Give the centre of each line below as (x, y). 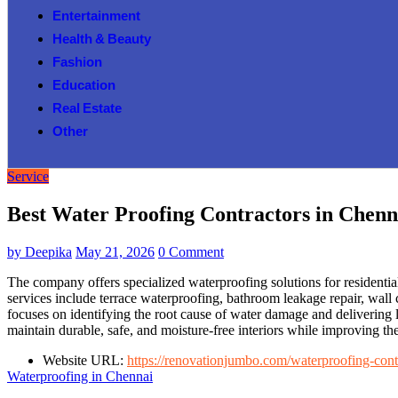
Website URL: (83, 360)
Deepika (48, 251)
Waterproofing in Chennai (80, 376)
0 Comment (191, 251)
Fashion (77, 64)
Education (84, 87)
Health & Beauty (102, 41)
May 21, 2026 (115, 251)
